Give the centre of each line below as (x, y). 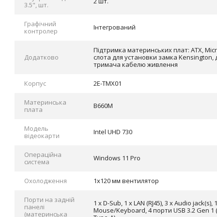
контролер (41, 31)
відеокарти (42, 136)
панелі (34, 207)
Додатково (41, 57)
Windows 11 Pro (117, 158)
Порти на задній (49, 200)
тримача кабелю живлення (136, 64)
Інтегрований (115, 27)
